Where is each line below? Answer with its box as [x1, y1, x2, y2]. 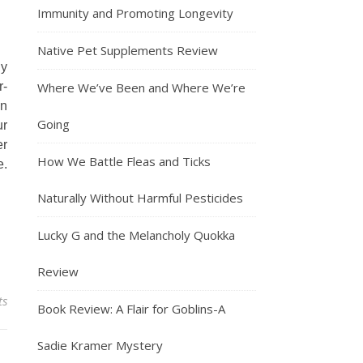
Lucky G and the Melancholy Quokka [37, 227, 235, 243]
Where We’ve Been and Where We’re [37, 79, 246, 96]
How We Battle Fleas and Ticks [37, 153, 211, 169]
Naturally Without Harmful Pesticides [37, 190, 243, 206]
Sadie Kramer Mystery [37, 337, 163, 353]
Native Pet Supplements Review [37, 42, 218, 58]
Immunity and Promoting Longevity [37, 5, 233, 21]
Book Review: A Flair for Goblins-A [37, 301, 225, 317]
